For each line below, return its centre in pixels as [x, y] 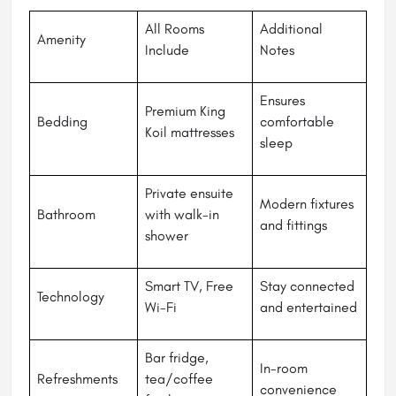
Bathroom [66, 215]
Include [167, 50]
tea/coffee [179, 379]
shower [167, 236]
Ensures [282, 101]
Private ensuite [189, 194]
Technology [71, 297]
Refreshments [77, 379]
